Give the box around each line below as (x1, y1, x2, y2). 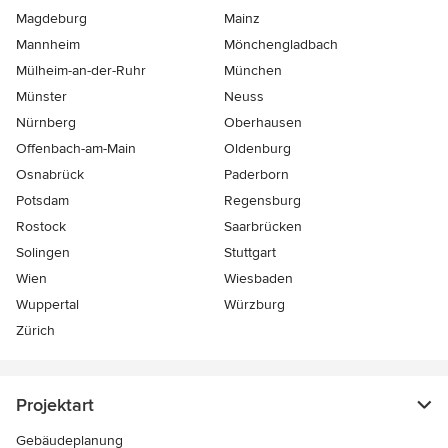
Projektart (16, 394, 94, 417)
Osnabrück (16, 166, 84, 184)
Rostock (16, 218, 66, 236)
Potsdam (16, 192, 69, 210)
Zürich (16, 322, 55, 340)
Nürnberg (16, 114, 76, 132)
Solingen (16, 244, 70, 262)
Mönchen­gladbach (224, 36, 338, 54)
